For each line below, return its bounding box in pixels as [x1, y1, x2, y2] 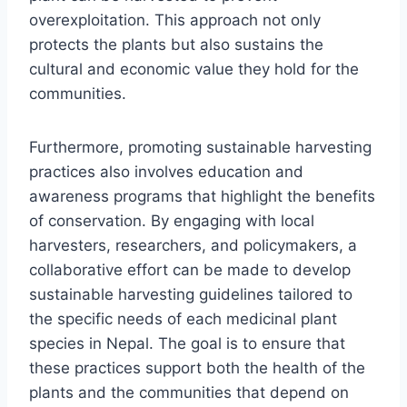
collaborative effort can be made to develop [29, 260, 351, 279]
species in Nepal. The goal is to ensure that [29, 333, 345, 352]
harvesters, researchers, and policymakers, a [29, 235, 357, 254]
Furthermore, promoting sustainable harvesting [29, 137, 372, 156]
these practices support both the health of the [29, 358, 365, 377]
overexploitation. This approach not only [29, 10, 321, 29]
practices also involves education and [29, 162, 303, 181]
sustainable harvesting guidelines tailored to [29, 284, 352, 303]
